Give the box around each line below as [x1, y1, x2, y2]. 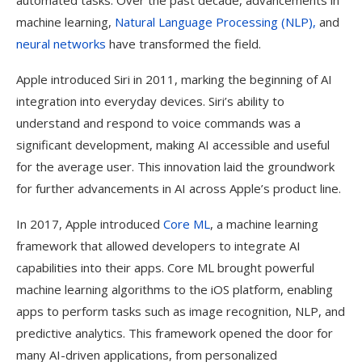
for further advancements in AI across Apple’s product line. [16, 180, 341, 196]
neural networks [16, 36, 106, 52]
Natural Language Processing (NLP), [115, 14, 316, 30]
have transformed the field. [106, 36, 261, 52]
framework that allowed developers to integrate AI [16, 238, 301, 254]
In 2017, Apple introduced [16, 216, 163, 232]
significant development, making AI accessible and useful [16, 137, 330, 153]
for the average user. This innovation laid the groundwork [16, 158, 335, 175]
